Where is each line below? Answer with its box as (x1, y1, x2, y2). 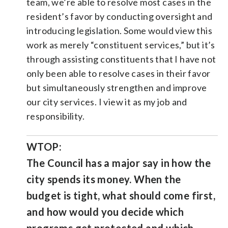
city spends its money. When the (26, 173, 181, 185)
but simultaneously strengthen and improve (26, 81, 207, 93)
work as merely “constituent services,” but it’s (26, 39, 215, 50)
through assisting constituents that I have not (26, 53, 216, 65)
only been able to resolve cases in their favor (26, 67, 211, 79)
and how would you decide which (26, 205, 184, 218)
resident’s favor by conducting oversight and (26, 10, 213, 22)
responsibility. (26, 110, 85, 122)
